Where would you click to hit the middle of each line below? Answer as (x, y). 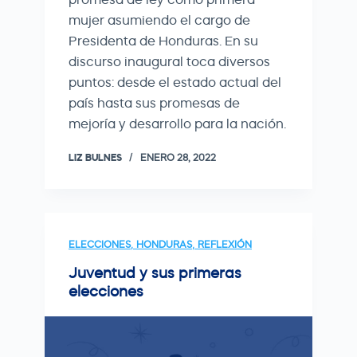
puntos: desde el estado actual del (175, 82)
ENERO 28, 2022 (178, 157)
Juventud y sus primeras (155, 273)
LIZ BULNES (95, 157)
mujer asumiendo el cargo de (159, 20)
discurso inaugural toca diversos (169, 61)
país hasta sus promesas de (154, 103)
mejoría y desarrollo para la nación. (177, 124)
